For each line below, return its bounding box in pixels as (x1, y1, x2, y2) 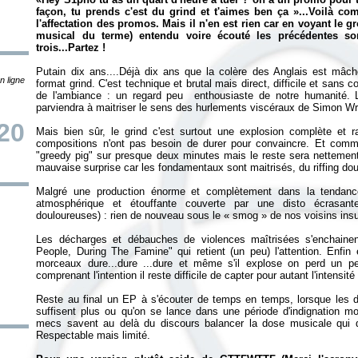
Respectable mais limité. (36, 329, 151, 341)
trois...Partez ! (36, 42, 109, 54)
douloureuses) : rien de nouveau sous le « (36, 209, 233, 221)
